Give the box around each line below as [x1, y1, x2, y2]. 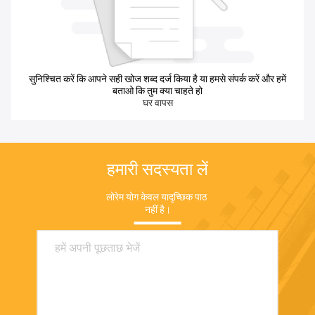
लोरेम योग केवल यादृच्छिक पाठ [106, 191, 207, 203]
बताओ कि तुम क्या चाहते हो [112, 85, 202, 97]
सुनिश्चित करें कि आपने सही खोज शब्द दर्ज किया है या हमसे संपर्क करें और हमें [29, 73, 286, 85]
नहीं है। [144, 204, 171, 216]
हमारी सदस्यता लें [107, 160, 208, 180]
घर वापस [142, 97, 173, 109]
